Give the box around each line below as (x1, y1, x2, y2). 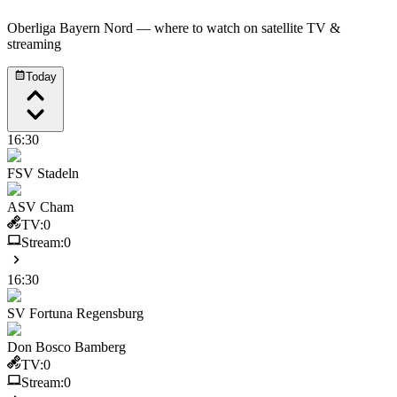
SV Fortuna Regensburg (7, 305, 144, 321)
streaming (7, 36, 61, 52)
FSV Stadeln (7, 165, 79, 181)
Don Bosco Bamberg (7, 339, 126, 354)
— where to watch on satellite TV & (133, 20, 340, 36)
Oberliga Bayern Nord (7, 20, 133, 36)
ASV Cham (7, 198, 74, 214)
